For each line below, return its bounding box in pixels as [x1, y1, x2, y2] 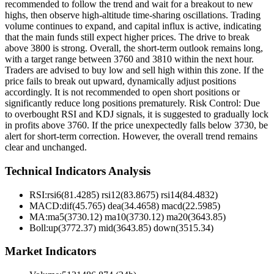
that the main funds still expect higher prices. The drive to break [5, 32, 250, 43]
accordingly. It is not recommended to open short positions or [5, 87, 240, 98]
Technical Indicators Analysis [5, 165, 150, 178]
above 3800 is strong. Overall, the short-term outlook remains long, [5, 43, 263, 54]
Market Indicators [5, 245, 96, 258]
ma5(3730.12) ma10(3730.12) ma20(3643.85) [48, 211, 226, 222]
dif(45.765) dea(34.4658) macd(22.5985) [62, 200, 220, 211]
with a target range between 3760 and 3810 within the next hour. [5, 54, 254, 65]
